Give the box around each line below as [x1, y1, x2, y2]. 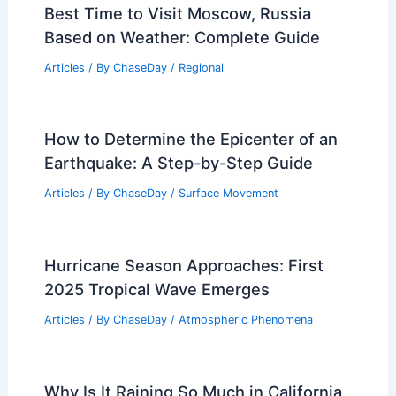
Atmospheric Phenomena [178, 313, 313, 327]
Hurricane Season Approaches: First [43, 255, 324, 276]
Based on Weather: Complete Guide [43, 27, 320, 47]
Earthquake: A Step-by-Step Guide [43, 153, 313, 173]
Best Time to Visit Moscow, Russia [43, 3, 311, 23]
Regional [178, 60, 224, 74]
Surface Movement [178, 187, 278, 201]
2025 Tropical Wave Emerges [43, 279, 270, 300]
